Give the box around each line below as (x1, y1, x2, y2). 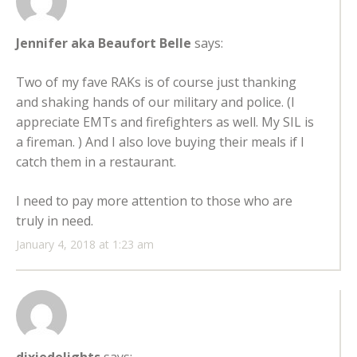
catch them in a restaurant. (16, 153, 176, 171)
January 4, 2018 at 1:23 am (16, 237, 154, 253)
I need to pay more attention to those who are (16, 192, 292, 210)
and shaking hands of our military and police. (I (16, 93, 295, 112)
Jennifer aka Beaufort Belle (16, 34, 191, 53)
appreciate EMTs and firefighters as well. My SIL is (16, 113, 314, 131)
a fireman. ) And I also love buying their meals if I (16, 133, 304, 151)
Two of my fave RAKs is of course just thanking (16, 73, 296, 92)
